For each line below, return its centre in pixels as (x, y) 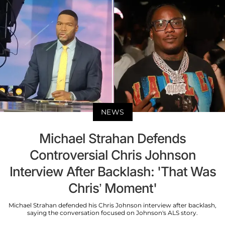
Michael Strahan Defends (113, 139)
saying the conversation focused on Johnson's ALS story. (113, 213)
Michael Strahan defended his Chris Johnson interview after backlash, (113, 205)
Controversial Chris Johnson (113, 155)
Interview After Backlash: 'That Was (113, 172)
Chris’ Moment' (113, 188)
